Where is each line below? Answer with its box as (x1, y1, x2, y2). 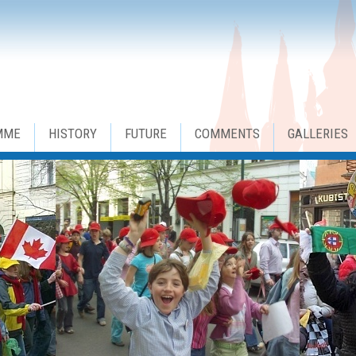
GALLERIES (288, 126, 348, 141)
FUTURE (125, 126, 167, 141)
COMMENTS (195, 126, 260, 141)
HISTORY (48, 126, 97, 141)
